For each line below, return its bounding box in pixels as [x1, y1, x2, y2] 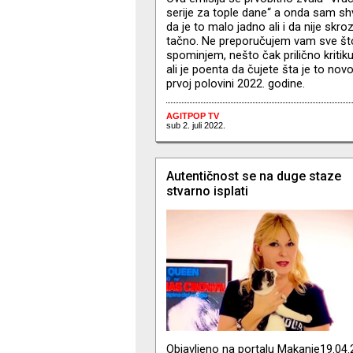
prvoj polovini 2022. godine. [165, 76, 305, 91]
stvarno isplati [165, 183, 248, 199]
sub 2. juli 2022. [165, 120, 225, 130]
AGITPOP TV [165, 110, 219, 121]
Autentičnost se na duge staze [165, 168, 341, 184]
